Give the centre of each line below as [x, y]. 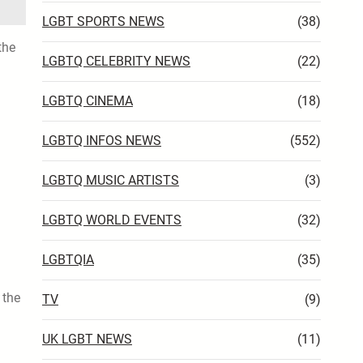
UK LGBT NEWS [87, 339]
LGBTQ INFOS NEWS [102, 140]
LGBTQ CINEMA [88, 100]
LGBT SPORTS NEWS [103, 21]
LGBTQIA [68, 259]
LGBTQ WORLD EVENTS [112, 220]
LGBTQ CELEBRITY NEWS [116, 61]
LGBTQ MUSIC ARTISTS [111, 180]
